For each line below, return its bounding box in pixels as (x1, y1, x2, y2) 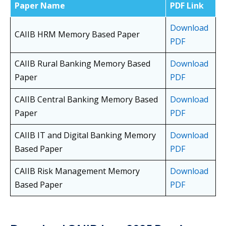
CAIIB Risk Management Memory (15, 165, 140, 177)
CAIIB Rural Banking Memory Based (15, 58, 150, 70)
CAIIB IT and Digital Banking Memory (15, 130, 156, 141)
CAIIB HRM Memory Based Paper (15, 29, 140, 40)
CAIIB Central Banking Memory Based (15, 94, 158, 105)
